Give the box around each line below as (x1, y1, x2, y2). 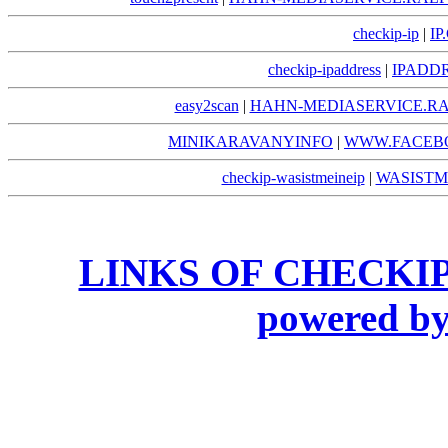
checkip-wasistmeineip (221, 169, 365, 187)
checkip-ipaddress (268, 61, 381, 79)
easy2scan (174, 97, 239, 115)
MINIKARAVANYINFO (168, 133, 333, 151)
